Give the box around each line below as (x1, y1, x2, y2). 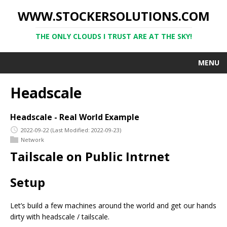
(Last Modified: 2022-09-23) (51, 126, 121, 134)
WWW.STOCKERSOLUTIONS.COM (17, 8, 210, 24)
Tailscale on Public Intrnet (10, 148, 170, 165)
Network (21, 135, 44, 143)
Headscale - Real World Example (10, 111, 139, 123)
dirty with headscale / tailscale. (10, 212, 109, 222)
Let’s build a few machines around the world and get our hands (10, 201, 216, 211)
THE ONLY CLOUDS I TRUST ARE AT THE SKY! (35, 31, 192, 41)
